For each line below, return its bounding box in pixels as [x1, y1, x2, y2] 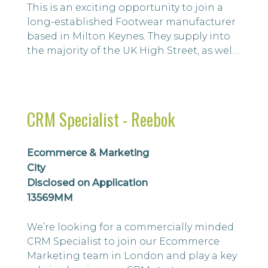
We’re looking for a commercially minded [27, 221, 234, 233]
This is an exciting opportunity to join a [27, 2, 223, 13]
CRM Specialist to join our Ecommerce [27, 236, 220, 247]
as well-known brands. [27, 59, 139, 71]
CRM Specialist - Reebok [27, 107, 175, 132]
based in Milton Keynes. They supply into [27, 31, 230, 42]
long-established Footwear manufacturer [27, 16, 236, 28]
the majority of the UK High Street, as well [27, 45, 235, 56]
